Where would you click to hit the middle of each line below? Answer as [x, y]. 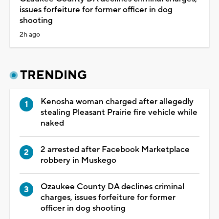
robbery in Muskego [78, 161]
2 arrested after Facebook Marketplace [115, 150]
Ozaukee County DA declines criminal [112, 187]
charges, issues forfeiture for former [108, 198]
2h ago [30, 35]
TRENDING [54, 76]
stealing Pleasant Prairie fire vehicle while [119, 113]
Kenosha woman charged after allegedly [117, 102]
